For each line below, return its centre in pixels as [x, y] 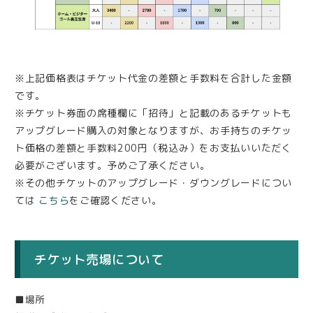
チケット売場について [99, 259]
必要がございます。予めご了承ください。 [112, 165]
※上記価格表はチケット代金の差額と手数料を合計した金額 [153, 78]
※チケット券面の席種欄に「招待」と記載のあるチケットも [153, 112]
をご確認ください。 [116, 200]
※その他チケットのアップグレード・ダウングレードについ [153, 182]
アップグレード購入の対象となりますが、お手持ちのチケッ [153, 130]
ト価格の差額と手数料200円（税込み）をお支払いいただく [153, 147]
